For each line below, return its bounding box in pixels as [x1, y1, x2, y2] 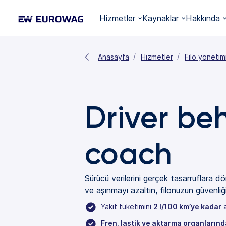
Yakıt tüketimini [101, 202, 153, 211]
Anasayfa [98, 52, 129, 62]
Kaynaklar [142, 13, 179, 24]
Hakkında [186, 13, 220, 24]
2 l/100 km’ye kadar [153, 202, 221, 211]
